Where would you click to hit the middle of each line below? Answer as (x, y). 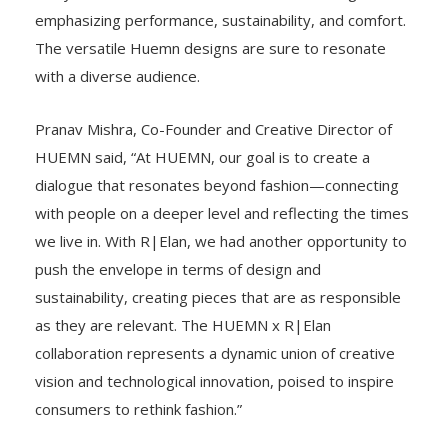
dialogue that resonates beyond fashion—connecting (217, 185)
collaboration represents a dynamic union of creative (215, 353)
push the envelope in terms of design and (178, 269)
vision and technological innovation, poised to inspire (214, 381)
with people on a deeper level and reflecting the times (222, 213)
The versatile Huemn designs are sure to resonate (210, 48)
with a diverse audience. (117, 76)
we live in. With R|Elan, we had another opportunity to (221, 241)
